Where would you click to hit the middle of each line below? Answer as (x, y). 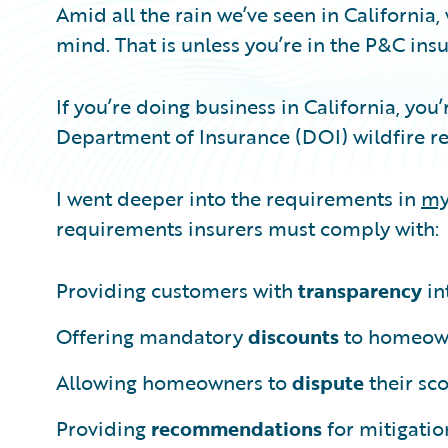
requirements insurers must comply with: (247, 227)
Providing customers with (177, 289)
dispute (328, 381)
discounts (293, 335)
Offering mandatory (152, 335)
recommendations (236, 427)
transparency (360, 289)
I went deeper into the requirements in (238, 197)
